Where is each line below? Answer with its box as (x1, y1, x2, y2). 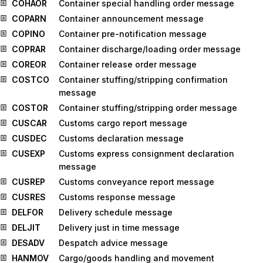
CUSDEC (12, 133, 47, 143)
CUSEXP (12, 149, 45, 159)
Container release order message (59, 59, 197, 69)
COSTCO (12, 75, 49, 85)
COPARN (12, 14, 46, 23)
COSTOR (12, 103, 48, 113)
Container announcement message (59, 14, 204, 23)
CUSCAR (12, 118, 47, 128)
